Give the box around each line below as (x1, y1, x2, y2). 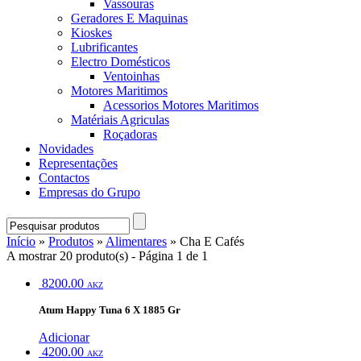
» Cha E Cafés (167, 234, 244, 248)
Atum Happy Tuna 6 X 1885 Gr (39, 305, 180, 317)
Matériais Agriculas (71, 113, 169, 127)
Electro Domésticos (71, 55, 170, 68)
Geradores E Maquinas (71, 11, 188, 25)
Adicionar (39, 330, 89, 345)
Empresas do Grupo (39, 185, 140, 199)
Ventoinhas (103, 69, 160, 83)
